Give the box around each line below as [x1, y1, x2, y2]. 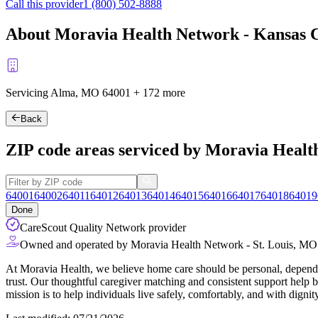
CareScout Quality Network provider [20, 221, 186, 234]
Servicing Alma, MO [6, 86, 102, 99]
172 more [143, 86, 185, 99]
